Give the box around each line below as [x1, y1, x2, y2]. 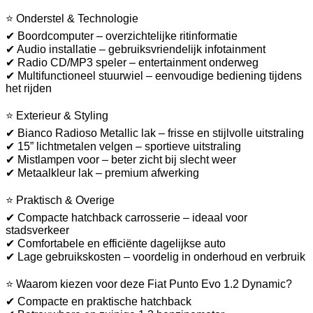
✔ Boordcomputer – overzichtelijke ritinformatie [6, 30, 238, 43]
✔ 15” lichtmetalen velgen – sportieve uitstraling [6, 140, 241, 153]
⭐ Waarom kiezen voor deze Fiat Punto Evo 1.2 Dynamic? [6, 278, 292, 291]
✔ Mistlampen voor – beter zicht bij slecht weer [6, 154, 236, 166]
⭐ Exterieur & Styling [6, 110, 108, 122]
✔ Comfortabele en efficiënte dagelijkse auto [6, 238, 226, 250]
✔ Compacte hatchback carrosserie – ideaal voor [6, 212, 247, 224]
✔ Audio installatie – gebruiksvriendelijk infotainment [6, 43, 265, 56]
